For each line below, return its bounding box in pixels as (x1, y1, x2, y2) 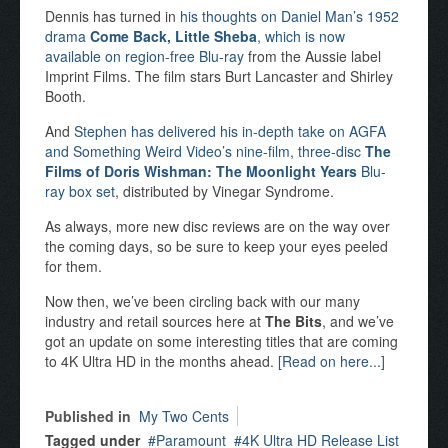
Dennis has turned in (45, 6, 180, 26)
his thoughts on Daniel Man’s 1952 (180, 6, 399, 26)
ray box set (45, 181, 115, 201)
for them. (45, 256, 102, 276)
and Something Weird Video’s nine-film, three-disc (45, 141, 365, 161)
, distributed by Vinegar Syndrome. (115, 181, 334, 201)
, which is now (257, 26, 345, 46)
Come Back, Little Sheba (90, 26, 257, 46)
